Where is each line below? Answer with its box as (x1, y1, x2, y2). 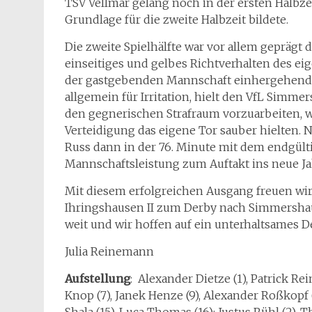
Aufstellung (65, 272, 130, 286)
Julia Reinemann (65, 244, 154, 258)
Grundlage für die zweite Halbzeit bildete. (65, 13, 291, 26)
